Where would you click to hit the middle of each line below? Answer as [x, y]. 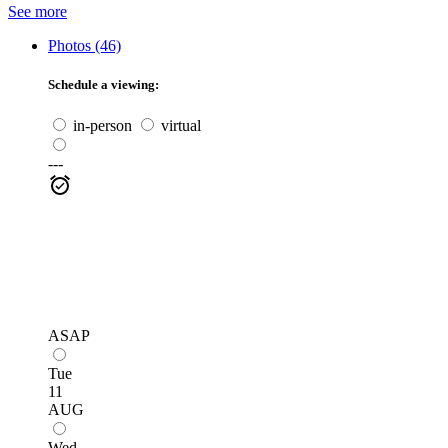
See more [37, 11]
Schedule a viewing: [103, 85]
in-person [100, 126]
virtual [179, 126]
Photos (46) [84, 45]
